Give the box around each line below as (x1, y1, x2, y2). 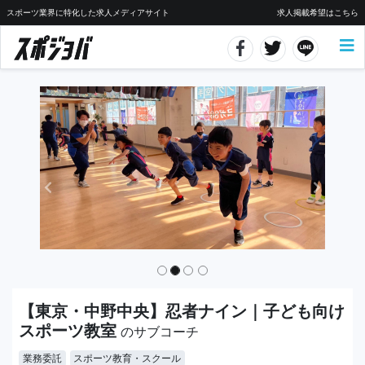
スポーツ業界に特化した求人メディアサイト (7, 7, 169, 17)
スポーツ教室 (19, 321, 121, 341)
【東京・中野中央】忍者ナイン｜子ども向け (19, 301, 345, 321)
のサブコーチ (121, 323, 199, 340)
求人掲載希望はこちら (277, 7, 358, 17)
